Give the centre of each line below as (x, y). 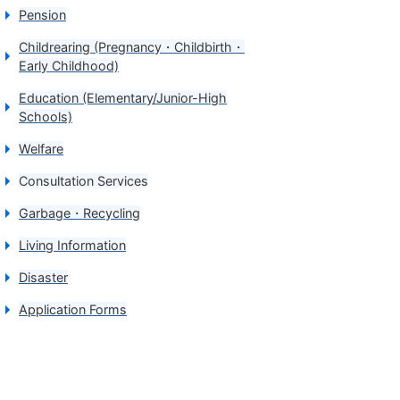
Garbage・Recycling (79, 213)
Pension (42, 15)
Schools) (46, 117)
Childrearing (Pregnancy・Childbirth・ (132, 47)
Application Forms (73, 309)
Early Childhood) (69, 66)
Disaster (43, 277)
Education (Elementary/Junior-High (123, 98)
